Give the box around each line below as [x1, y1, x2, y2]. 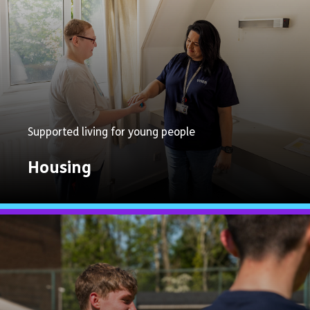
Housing [28, 158, 91, 179]
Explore [57, 227, 98, 241]
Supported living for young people [28, 125, 195, 139]
